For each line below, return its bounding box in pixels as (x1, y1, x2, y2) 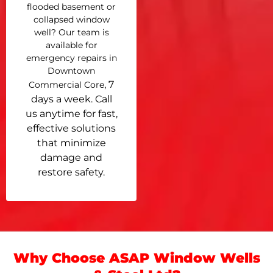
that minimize (37, 137, 106, 149)
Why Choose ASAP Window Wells (13, 249, 260, 266)
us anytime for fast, (25, 108, 118, 120)
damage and (40, 152, 102, 164)
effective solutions (27, 122, 116, 135)
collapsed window (33, 14, 110, 26)
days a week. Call (30, 93, 112, 105)
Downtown (48, 65, 95, 77)
